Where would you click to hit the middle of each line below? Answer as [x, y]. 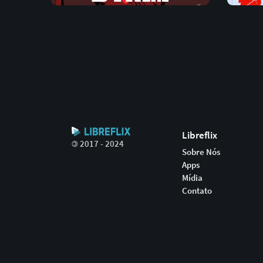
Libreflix [200, 135]
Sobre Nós [201, 152]
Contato [197, 190]
